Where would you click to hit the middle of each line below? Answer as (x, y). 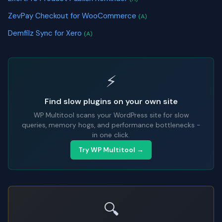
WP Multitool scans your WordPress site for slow (111, 115)
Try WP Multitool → (111, 150)
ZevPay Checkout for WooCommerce (73, 16)
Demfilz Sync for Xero (46, 33)
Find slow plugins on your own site (111, 102)
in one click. (111, 135)
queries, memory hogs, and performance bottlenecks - (111, 125)
